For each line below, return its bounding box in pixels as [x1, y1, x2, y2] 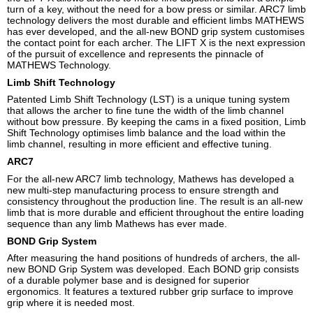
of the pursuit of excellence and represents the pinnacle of [7, 48, 263, 59]
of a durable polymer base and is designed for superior [7, 275, 249, 286]
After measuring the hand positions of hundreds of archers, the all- [7, 252, 300, 264]
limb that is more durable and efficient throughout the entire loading [7, 206, 304, 218]
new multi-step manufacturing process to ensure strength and [7, 184, 279, 196]
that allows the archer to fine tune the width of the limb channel [7, 105, 284, 117]
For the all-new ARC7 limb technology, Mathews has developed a [7, 173, 294, 184]
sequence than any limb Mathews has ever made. [7, 217, 227, 229]
